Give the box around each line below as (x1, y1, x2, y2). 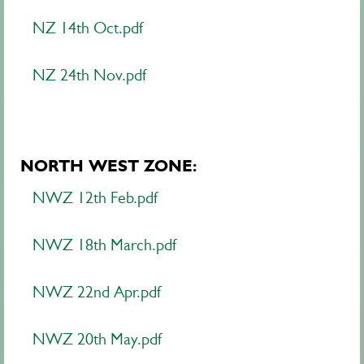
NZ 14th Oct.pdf (32, 19, 143, 37)
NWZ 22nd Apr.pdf (32, 283, 161, 301)
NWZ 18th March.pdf (32, 236, 176, 254)
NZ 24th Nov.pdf (32, 66, 146, 84)
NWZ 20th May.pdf (32, 330, 162, 349)
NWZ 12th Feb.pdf (32, 188, 158, 207)
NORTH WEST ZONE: (20, 156, 197, 175)
